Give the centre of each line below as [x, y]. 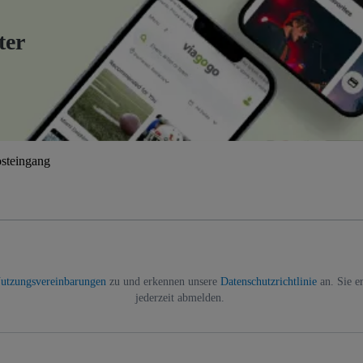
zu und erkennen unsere [163, 281]
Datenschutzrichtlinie [269, 281]
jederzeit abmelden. [180, 297]
